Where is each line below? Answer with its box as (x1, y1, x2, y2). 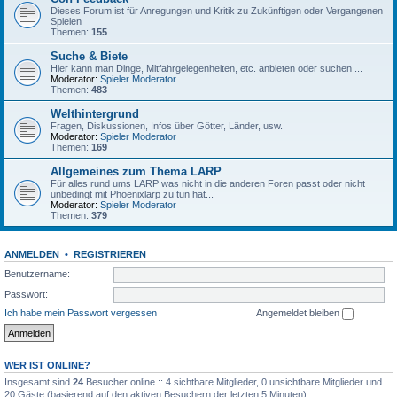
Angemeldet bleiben (256, 307, 342, 318)
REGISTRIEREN (74, 249, 146, 260)
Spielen (51, 16, 82, 27)
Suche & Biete (51, 50, 128, 63)
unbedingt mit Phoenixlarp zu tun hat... (51, 189, 214, 199)
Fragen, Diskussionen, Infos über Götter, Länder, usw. (51, 121, 283, 131)
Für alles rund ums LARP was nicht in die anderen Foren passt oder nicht (51, 178, 365, 189)
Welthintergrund (51, 107, 139, 121)
